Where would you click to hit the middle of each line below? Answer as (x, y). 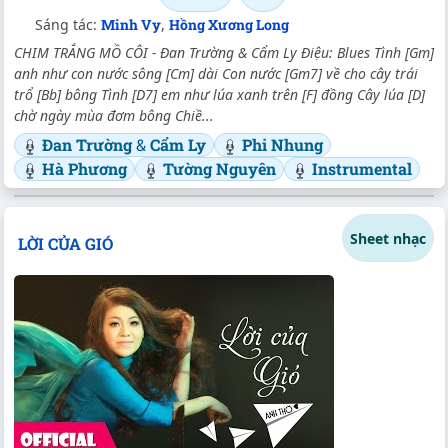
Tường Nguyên (219, 169)
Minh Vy (131, 25)
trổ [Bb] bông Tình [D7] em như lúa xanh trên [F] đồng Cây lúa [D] (219, 95)
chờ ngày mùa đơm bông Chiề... (114, 116)
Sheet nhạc (388, 238)
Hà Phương (84, 169)
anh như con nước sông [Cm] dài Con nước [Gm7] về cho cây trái (216, 74)
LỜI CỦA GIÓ (65, 244)
